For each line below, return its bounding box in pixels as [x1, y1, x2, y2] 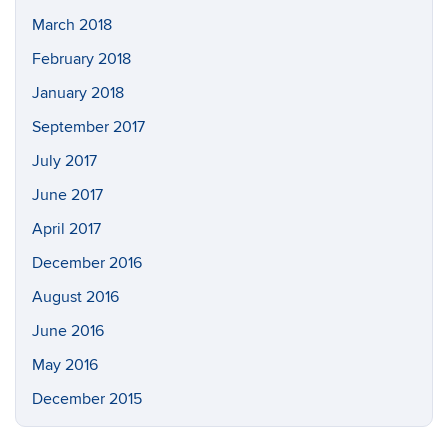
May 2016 [32, 355, 98, 375]
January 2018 [32, 83, 124, 103]
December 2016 [32, 253, 142, 273]
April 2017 [32, 219, 101, 239]
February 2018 [32, 49, 131, 69]
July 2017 [32, 151, 97, 171]
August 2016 [32, 287, 119, 307]
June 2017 [32, 185, 103, 205]
